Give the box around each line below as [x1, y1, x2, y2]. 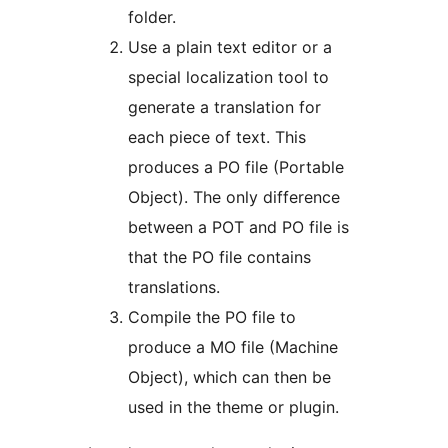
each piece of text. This [128, 126, 306, 147]
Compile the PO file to [128, 306, 296, 327]
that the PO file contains [128, 246, 311, 267]
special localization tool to [128, 66, 329, 87]
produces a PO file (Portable [128, 156, 344, 177]
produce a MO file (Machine [128, 336, 338, 357]
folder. [128, 6, 176, 27]
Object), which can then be [128, 366, 331, 387]
